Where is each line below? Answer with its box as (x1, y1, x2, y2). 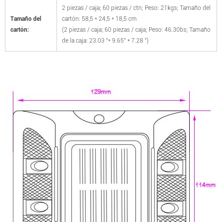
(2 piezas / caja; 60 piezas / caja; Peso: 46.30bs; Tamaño (62, 26, 211, 34)
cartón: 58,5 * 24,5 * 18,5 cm (62, 15, 137, 23)
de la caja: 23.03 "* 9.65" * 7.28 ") (62, 37, 149, 45)
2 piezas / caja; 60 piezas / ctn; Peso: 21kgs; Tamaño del (62, 4, 211, 12)
